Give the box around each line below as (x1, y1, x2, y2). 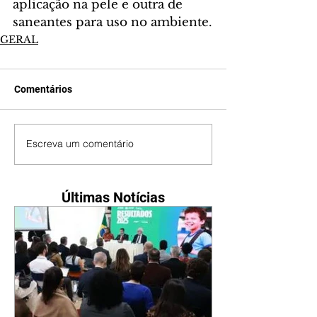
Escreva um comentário (26, 137, 134, 151)
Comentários (14, 83, 72, 95)
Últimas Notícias (62, 188, 165, 206)
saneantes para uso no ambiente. (13, 14, 212, 30)
